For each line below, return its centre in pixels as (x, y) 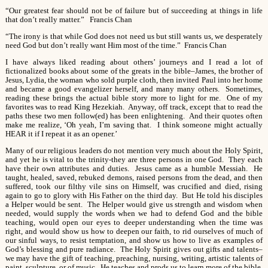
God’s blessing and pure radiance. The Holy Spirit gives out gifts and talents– (134, 249)
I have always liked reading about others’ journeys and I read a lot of (134, 62)
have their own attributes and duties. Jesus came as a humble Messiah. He (134, 168)
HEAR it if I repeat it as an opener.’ (61, 134)
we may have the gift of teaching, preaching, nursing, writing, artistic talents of (134, 258)
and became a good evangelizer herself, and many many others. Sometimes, (134, 89)
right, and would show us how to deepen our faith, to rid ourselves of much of (134, 231)
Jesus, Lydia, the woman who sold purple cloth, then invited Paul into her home (134, 80)
